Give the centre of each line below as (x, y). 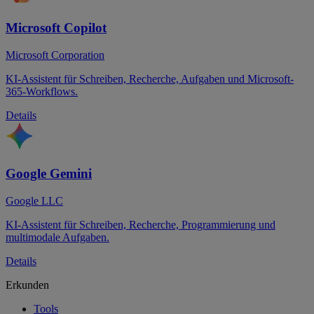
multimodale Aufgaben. (57, 237)
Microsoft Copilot (56, 28)
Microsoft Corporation (55, 55)
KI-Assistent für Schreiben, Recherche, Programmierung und (141, 224)
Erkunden (27, 285)
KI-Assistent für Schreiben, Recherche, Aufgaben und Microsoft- (150, 79)
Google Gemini (49, 173)
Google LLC (34, 200)
